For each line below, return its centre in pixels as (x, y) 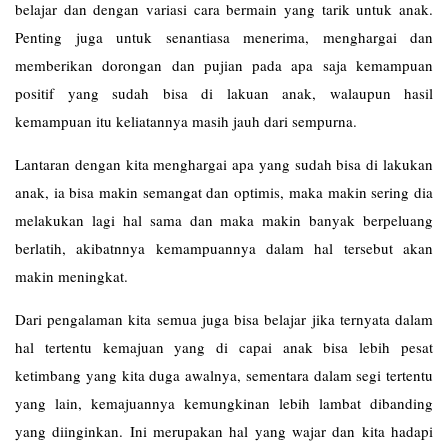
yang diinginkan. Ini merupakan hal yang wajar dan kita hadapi (224, 431)
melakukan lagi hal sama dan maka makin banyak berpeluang (224, 220)
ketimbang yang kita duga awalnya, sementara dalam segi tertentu (224, 375)
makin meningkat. (71, 276)
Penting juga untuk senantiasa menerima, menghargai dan (224, 37)
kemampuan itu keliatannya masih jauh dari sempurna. (186, 121)
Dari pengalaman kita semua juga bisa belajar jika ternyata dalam (224, 319)
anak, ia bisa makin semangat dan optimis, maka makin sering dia (224, 192)
